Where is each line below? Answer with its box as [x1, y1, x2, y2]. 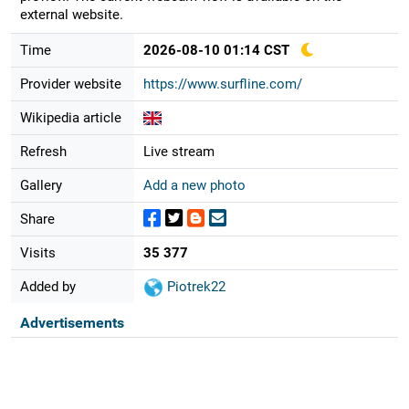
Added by [19, 278, 76, 295]
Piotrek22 [163, 278, 225, 295]
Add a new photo [142, 176, 246, 194]
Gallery [19, 176, 62, 194]
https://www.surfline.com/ [142, 75, 302, 92]
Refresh [19, 142, 67, 160]
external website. [19, 5, 123, 23]
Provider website [19, 75, 121, 92]
